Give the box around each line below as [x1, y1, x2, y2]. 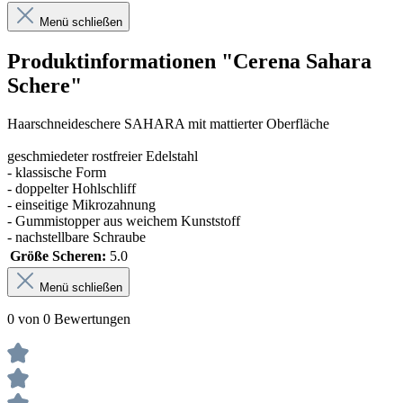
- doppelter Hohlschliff [7, 180, 136, 196]
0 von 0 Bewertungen [7, 310, 130, 327]
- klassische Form [7, 164, 106, 180]
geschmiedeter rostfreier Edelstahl [7, 148, 198, 164]
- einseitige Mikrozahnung [7, 196, 156, 212]
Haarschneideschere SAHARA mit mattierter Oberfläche [7, 115, 329, 131]
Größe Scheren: [10, 247, 106, 264]
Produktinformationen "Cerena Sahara [7, 49, 372, 73]
